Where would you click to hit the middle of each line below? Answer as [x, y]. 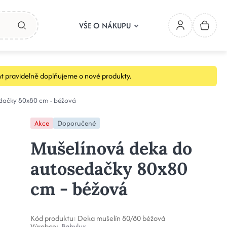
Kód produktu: [53, 218]
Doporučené [76, 123]
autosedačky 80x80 [109, 168]
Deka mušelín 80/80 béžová [121, 218]
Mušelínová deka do [111, 148]
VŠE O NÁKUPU [105, 25]
